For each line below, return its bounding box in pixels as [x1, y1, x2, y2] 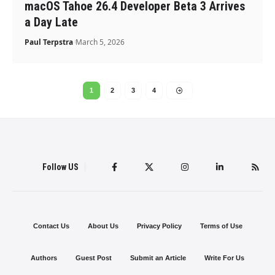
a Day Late [25, 14, 79, 29]
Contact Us [33, 222, 69, 230]
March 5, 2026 [76, 36, 125, 47]
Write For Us [204, 254, 244, 261]
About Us [87, 222, 118, 230]
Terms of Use [199, 222, 242, 230]
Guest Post [76, 254, 112, 261]
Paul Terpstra [25, 36, 74, 47]
